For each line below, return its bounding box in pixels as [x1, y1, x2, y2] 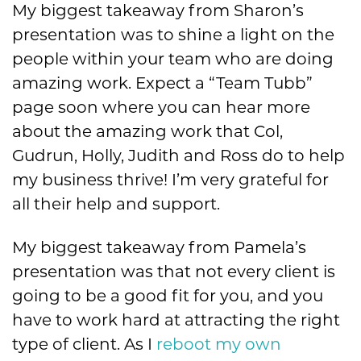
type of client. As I [12, 334, 156, 355]
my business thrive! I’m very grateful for [12, 170, 329, 190]
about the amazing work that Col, [12, 122, 283, 142]
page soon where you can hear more [12, 98, 310, 118]
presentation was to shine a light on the [12, 25, 334, 45]
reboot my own [156, 334, 281, 355]
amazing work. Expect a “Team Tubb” [12, 73, 313, 93]
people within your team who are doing [12, 49, 334, 69]
